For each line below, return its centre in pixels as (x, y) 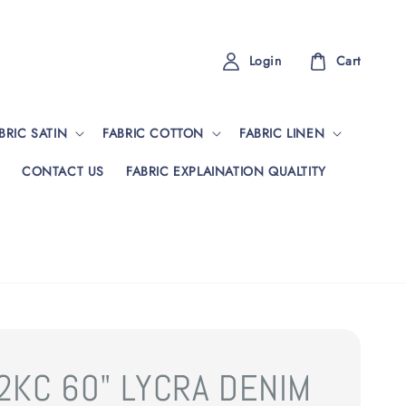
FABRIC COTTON (154, 133)
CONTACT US (63, 171)
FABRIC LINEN (282, 133)
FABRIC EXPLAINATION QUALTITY (226, 171)
